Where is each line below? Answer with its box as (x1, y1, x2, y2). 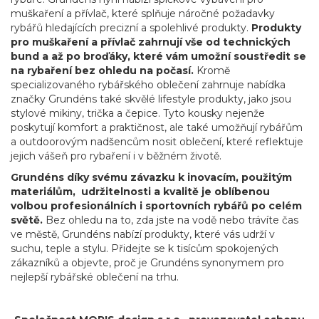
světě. (11, 213, 43, 226)
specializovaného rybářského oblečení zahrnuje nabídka (11, 78, 286, 91)
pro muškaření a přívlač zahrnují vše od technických (11, 35, 291, 48)
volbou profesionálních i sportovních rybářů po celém (11, 199, 302, 212)
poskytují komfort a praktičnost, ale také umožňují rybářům (11, 120, 303, 134)
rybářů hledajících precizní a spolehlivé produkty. (11, 21, 251, 34)
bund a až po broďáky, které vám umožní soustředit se (11, 49, 306, 63)
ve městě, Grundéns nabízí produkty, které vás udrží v (11, 227, 275, 241)
